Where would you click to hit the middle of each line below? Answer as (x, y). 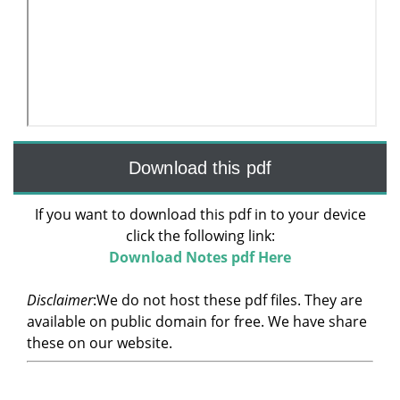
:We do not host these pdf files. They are (228, 300)
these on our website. (100, 343)
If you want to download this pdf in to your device (200, 214)
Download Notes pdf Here (200, 257)
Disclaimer (60, 300)
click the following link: (200, 236)
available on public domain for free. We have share (197, 321)
